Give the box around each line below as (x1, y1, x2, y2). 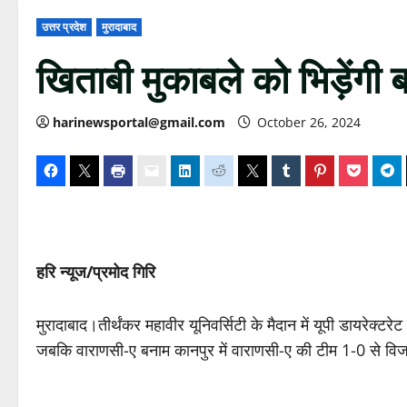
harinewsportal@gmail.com (53, 114, 225, 131)
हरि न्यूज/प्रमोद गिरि (36, 261, 155, 283)
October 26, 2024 (253, 114, 364, 131)
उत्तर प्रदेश (42, 19, 86, 35)
